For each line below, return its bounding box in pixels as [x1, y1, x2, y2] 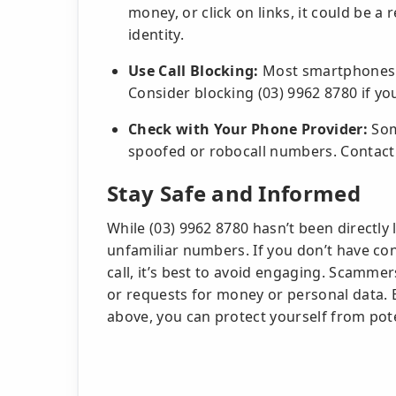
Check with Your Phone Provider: [128, 119, 368, 139]
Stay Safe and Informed [107, 179, 362, 208]
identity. [128, 25, 184, 44]
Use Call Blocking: [128, 61, 259, 80]
